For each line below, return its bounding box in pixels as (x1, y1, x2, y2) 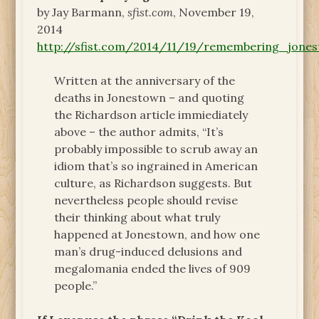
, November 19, (173, 4, 255, 19)
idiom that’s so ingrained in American (54, 158, 258, 173)
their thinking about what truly (54, 209, 221, 224)
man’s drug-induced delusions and (54, 244, 243, 258)
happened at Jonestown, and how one (54, 226, 261, 241)
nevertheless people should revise (54, 192, 239, 207)
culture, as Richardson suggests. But (54, 175, 253, 190)
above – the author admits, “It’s (54, 124, 224, 139)
